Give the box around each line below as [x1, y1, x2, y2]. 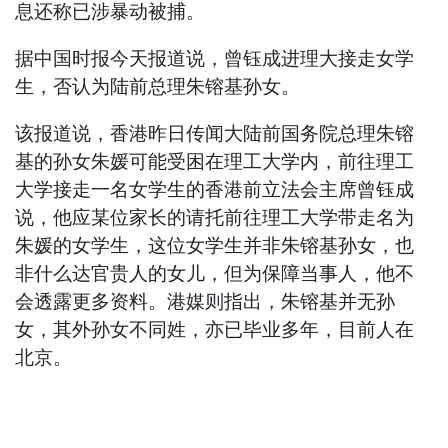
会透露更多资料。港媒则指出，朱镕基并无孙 [15, 290, 396, 314]
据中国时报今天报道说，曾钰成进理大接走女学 [15, 47, 415, 71]
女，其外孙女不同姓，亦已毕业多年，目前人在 [15, 318, 415, 342]
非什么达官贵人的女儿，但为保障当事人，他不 [15, 262, 415, 286]
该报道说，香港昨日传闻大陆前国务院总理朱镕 [15, 122, 415, 146]
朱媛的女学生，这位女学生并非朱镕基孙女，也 [15, 234, 415, 258]
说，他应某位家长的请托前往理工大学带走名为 [15, 206, 415, 230]
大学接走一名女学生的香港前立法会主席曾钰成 [15, 178, 415, 202]
